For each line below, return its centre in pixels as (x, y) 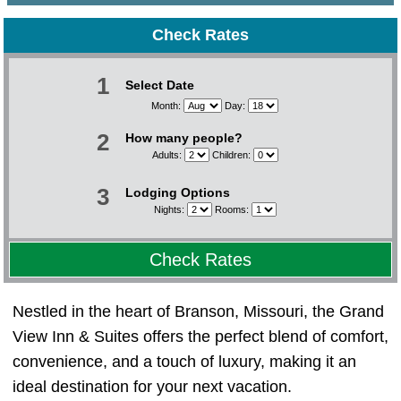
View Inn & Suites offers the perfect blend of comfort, (200, 337)
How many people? (184, 138)
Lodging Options (178, 192)
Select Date (160, 85)
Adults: (168, 155)
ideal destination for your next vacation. (152, 387)
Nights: (170, 209)
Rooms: (231, 209)
